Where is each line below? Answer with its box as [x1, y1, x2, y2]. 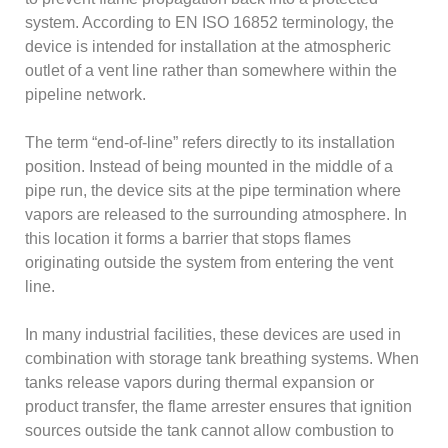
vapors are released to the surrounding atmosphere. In [25, 206, 408, 224]
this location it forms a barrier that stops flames [25, 230, 352, 248]
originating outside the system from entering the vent [25, 254, 394, 272]
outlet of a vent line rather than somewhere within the [25, 62, 398, 80]
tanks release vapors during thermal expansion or [25, 374, 375, 392]
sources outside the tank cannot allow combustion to [25, 422, 395, 440]
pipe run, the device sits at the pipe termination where [25, 182, 402, 200]
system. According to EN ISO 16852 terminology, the [25, 14, 395, 32]
